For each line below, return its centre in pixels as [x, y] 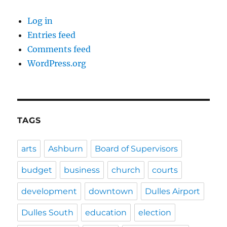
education [106, 212]
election [155, 212]
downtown [111, 191]
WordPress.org [57, 63]
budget [37, 170]
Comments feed [59, 49]
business [82, 170]
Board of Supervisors [137, 148]
